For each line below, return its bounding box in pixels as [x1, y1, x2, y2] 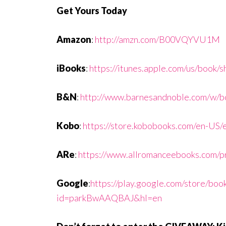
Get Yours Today [56, 5, 127, 16]
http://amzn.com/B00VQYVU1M [95, 33, 220, 45]
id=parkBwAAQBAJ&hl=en [56, 192, 162, 203]
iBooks [56, 62, 86, 74]
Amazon [56, 33, 91, 45]
